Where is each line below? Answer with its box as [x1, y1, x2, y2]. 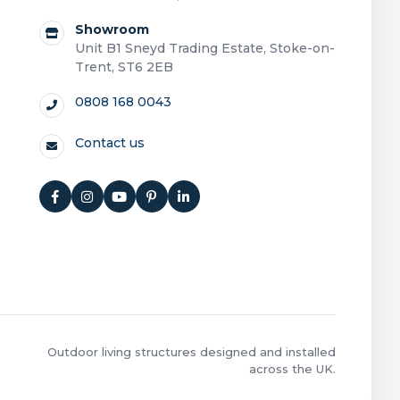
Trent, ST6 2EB [74, 59, 173, 75]
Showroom [74, 21, 149, 37]
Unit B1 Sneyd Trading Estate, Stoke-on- [74, 40, 335, 56]
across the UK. [249, 362, 336, 376]
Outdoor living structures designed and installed [47, 345, 336, 359]
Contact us [74, 135, 145, 151]
